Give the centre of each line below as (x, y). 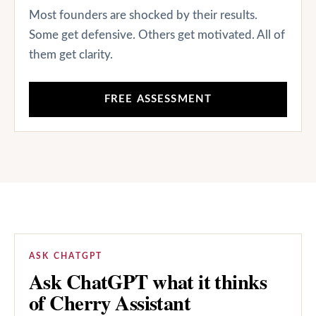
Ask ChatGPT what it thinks (148, 281)
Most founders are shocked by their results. (143, 15)
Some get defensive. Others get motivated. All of (157, 35)
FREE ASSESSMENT (158, 99)
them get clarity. (71, 55)
